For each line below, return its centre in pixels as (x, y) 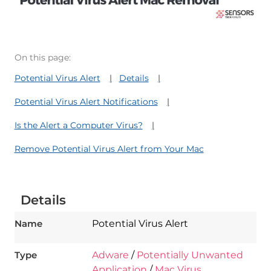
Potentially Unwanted (190, 255)
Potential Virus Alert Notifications (86, 102)
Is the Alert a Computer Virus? (78, 126)
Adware (110, 255)
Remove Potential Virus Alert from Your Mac (109, 149)
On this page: (42, 58)
